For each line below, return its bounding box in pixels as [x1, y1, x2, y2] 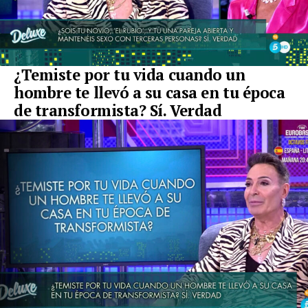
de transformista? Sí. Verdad [14, 100, 222, 121]
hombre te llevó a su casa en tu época [14, 82, 285, 103]
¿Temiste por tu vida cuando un [14, 65, 245, 85]
